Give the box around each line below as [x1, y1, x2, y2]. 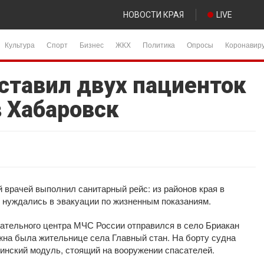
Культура [5, 39, 35, 49]
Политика [143, 39, 175, 49]
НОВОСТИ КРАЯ [123, 10, 184, 19]
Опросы [187, 39, 213, 49]
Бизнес [80, 39, 104, 49]
